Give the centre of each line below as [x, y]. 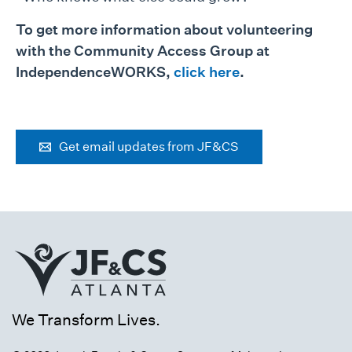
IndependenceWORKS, [95, 71]
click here [207, 71]
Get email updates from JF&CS [149, 146]
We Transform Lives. [86, 319]
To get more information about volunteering [164, 29]
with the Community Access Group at [143, 50]
